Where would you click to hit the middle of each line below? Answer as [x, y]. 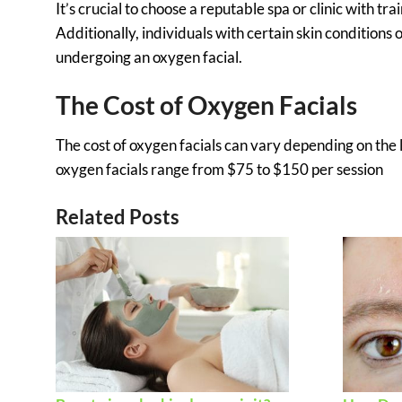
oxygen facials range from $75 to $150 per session [219, 170]
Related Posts [118, 217]
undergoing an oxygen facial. [149, 57]
